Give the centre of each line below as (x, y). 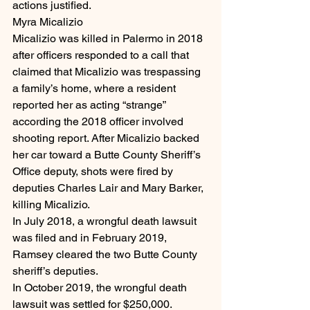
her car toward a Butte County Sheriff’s (108, 155)
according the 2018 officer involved (99, 122)
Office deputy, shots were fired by (94, 172)
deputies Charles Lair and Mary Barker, (109, 188)
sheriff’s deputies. (55, 271)
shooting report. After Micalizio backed (107, 138)
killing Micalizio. (51, 205)
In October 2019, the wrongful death (101, 288)
